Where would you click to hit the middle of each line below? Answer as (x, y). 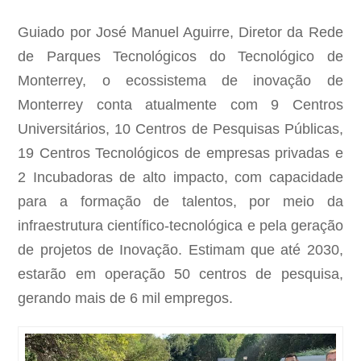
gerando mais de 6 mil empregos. (126, 299)
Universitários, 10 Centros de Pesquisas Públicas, (180, 129)
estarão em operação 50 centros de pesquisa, (180, 274)
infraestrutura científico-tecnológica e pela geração (180, 226)
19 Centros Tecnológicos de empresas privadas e (180, 154)
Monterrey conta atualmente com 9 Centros (180, 105)
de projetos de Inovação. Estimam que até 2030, (180, 250)
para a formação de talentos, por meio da (180, 202)
